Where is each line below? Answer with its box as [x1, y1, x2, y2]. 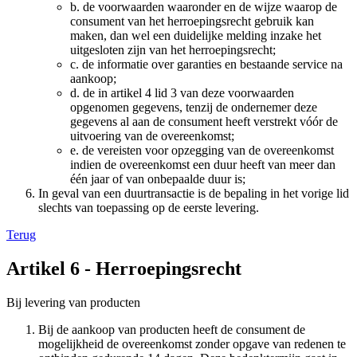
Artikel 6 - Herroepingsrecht [6, 257, 241, 279]
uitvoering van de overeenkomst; [70, 128, 234, 143]
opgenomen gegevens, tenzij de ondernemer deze [70, 100, 317, 114]
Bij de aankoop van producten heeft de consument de [38, 322, 305, 336]
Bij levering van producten [6, 295, 140, 309]
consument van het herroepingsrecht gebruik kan [70, 14, 314, 28]
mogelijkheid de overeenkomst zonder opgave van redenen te [38, 336, 346, 351]
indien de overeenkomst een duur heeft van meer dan [70, 157, 335, 171]
